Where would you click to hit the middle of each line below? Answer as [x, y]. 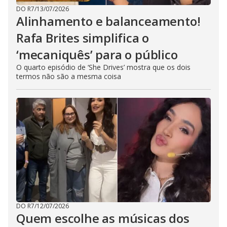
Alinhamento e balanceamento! [108, 21]
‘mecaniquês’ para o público [97, 55]
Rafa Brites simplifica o [83, 38]
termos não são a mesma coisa [69, 77]
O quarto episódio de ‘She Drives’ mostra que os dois [103, 67]
